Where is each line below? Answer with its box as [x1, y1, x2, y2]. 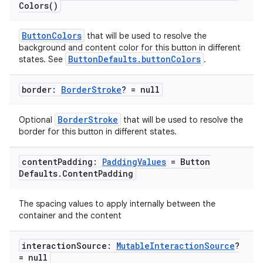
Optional [19, 114, 55, 126]
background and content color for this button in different [19, 42, 241, 53]
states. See [19, 54, 65, 65]
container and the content [19, 210, 122, 221]
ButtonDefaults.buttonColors [68, 53, 201, 65]
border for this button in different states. [19, 126, 177, 137]
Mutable [116, 240, 150, 252]
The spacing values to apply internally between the [19, 198, 215, 210]
